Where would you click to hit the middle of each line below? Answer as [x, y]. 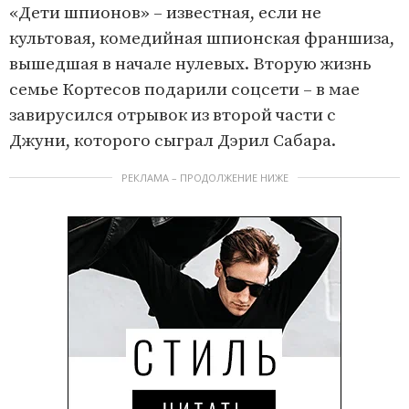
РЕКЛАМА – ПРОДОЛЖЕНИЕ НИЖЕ [204, 178]
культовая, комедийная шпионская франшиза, [202, 39]
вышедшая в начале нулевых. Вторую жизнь [190, 65]
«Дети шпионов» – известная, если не [165, 14]
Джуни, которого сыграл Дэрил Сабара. [176, 142]
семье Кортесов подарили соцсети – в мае [184, 90]
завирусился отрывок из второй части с [173, 116]
